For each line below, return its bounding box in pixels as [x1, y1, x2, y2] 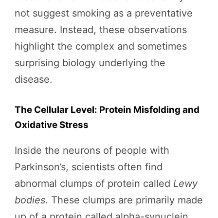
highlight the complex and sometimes [15, 40, 187, 53]
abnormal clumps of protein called [15, 178, 173, 190]
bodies [15, 194, 45, 206]
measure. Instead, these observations [15, 24, 187, 36]
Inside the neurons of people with [15, 145, 169, 157]
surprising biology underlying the [15, 57, 165, 69]
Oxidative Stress [15, 119, 89, 131]
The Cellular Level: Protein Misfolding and [15, 104, 200, 116]
